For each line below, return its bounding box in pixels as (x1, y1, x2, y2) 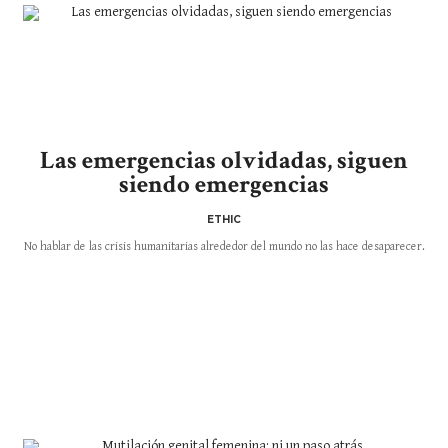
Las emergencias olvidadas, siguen (40, 143, 408, 177)
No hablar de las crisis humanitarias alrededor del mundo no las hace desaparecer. (23, 239, 425, 253)
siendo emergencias (119, 167, 329, 201)
